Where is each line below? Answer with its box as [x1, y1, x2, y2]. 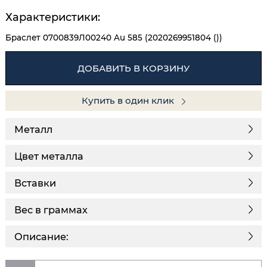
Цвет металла [14, 150, 83, 162]
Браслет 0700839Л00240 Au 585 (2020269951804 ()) [5, 33, 222, 43]
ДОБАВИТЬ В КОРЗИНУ [77, 62, 190, 74]
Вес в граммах [14, 203, 88, 216]
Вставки [14, 176, 56, 189]
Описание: [14, 230, 69, 243]
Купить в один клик [82, 95, 177, 107]
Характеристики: [5, 11, 100, 24]
